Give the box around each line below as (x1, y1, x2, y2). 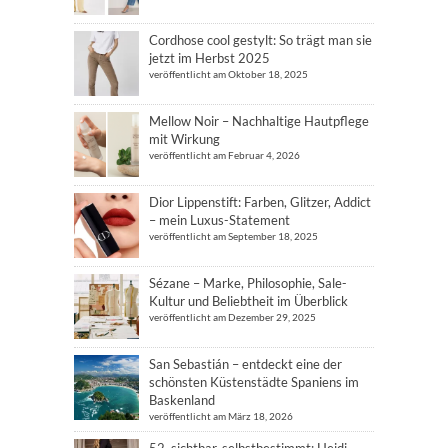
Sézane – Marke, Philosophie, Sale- (149, 275, 347, 291)
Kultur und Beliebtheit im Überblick (149, 293, 348, 309)
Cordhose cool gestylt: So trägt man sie (149, 32, 372, 48)
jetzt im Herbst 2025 (149, 50, 270, 66)
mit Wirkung (149, 131, 220, 147)
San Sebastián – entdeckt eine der (149, 356, 342, 372)
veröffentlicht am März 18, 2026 (149, 410, 293, 422)
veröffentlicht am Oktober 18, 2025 (149, 68, 308, 80)
